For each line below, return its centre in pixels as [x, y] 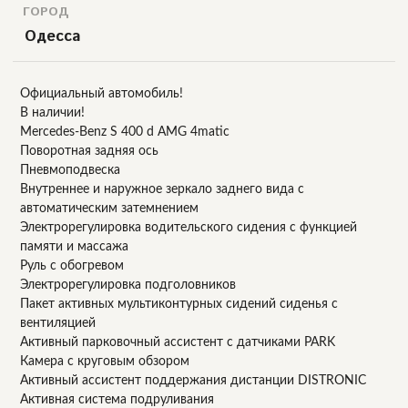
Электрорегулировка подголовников [128, 285]
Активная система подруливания [117, 399]
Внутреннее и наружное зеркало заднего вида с [163, 189]
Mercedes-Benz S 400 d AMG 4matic [125, 132]
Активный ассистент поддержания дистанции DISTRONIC [194, 380]
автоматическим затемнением [110, 208]
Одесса [52, 36]
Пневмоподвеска [71, 170]
